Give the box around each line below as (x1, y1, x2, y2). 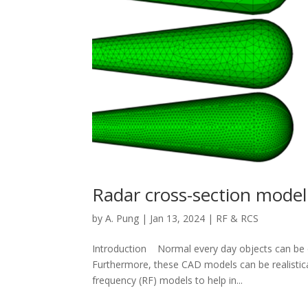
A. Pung (105, 211, 140, 225)
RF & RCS (216, 211, 259, 225)
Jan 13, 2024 (150, 211, 206, 225)
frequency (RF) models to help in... (92, 273, 243, 287)
